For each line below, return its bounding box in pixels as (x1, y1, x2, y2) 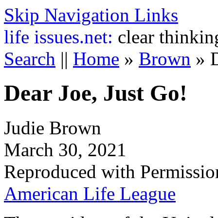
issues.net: (34, 26, 113, 47)
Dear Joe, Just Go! (4, 80, 187, 106)
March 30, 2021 (4, 139, 127, 160)
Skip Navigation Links (4, 4, 178, 25)
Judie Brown (4, 117, 101, 138)
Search (4, 48, 55, 69)
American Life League (4, 182, 176, 204)
